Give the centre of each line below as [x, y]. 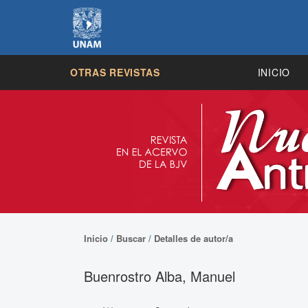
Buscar [131, 238]
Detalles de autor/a [194, 238]
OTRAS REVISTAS [115, 72]
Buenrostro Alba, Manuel [159, 276]
